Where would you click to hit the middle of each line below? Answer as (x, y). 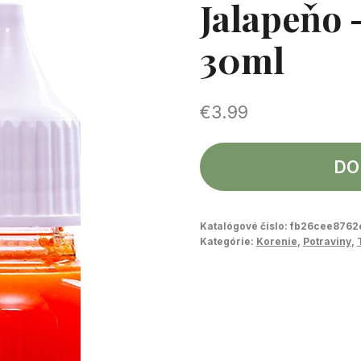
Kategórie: (228, 241)
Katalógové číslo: (245, 226)
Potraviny (327, 241)
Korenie (276, 241)
